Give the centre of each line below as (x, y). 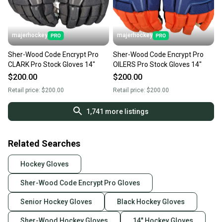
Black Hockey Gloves (151, 202)
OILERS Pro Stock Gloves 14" (157, 65)
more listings (126, 112)
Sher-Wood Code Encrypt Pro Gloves (80, 183)
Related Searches (44, 144)
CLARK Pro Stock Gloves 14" (52, 65)
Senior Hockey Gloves (56, 202)
